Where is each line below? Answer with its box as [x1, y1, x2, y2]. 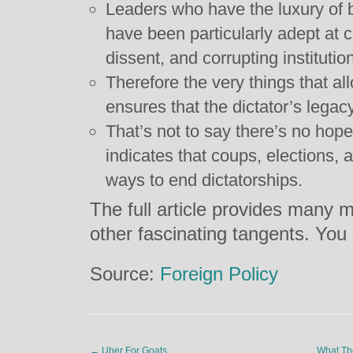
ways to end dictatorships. [106, 170, 303, 190]
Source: [90, 263, 160, 284]
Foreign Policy [160, 263, 278, 284]
